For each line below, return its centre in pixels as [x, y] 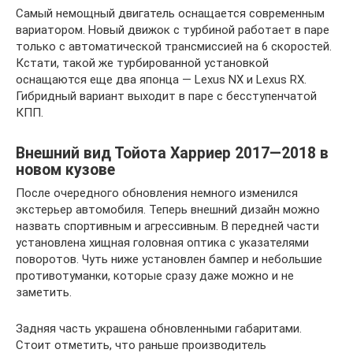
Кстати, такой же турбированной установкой [142, 63]
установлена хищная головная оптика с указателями [162, 243]
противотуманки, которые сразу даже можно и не [155, 276]
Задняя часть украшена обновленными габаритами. [159, 329]
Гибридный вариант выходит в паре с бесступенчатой [166, 97]
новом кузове [65, 169]
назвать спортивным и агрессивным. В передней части [167, 227]
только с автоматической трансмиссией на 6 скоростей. [174, 47]
